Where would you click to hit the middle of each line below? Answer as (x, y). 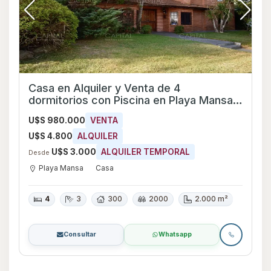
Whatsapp (175, 234)
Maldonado (57, 112)
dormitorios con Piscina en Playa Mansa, (71, 100)
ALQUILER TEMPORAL (145, 152)
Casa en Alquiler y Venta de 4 (104, 88)
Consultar (80, 234)
